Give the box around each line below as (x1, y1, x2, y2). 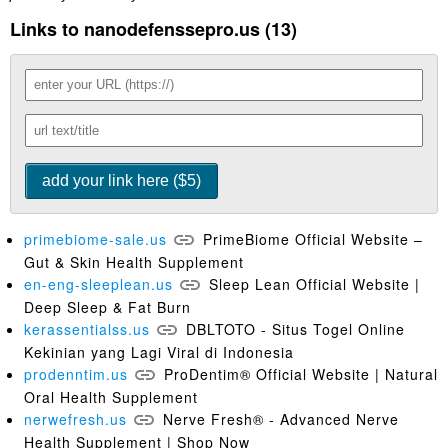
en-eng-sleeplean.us (24, 273, 173, 294)
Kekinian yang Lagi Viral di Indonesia (24, 341, 294, 362)
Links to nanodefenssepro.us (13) (10, 15, 297, 42)
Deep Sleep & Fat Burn (24, 296, 191, 317)
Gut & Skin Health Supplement (24, 251, 244, 272)
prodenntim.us (24, 363, 128, 384)
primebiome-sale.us (24, 228, 167, 249)
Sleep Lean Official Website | (209, 273, 420, 294)
